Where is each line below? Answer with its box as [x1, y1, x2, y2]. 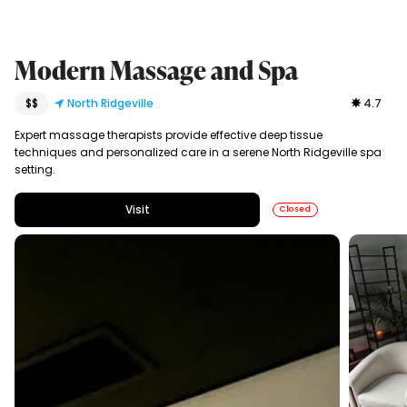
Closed [280, 203, 312, 214]
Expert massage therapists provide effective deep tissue [14, 126, 323, 143]
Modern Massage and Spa [14, 52, 298, 87]
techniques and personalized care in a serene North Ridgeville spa [14, 144, 382, 160]
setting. [14, 161, 55, 177]
